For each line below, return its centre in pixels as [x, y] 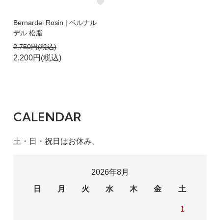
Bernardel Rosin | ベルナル [55, 23]
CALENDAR [47, 117]
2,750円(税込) [35, 47]
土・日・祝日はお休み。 [56, 141]
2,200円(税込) [37, 58]
